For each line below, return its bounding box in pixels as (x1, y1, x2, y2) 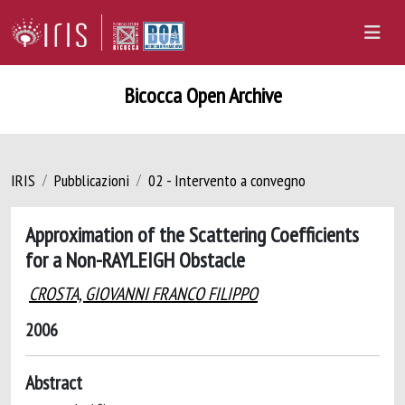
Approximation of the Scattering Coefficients (25, 221, 359, 248)
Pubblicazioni (54, 170, 129, 191)
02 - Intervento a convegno (148, 170, 306, 191)
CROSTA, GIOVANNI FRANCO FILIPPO (29, 282, 258, 306)
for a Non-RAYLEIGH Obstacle (25, 246, 245, 273)
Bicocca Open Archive (123, 81, 282, 109)
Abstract (25, 370, 82, 395)
